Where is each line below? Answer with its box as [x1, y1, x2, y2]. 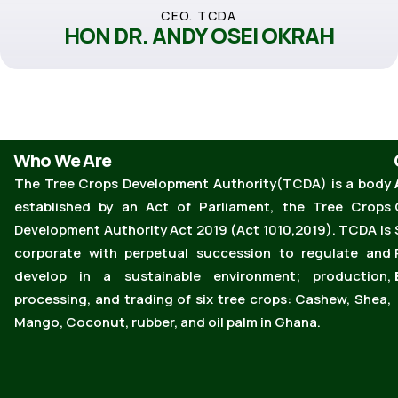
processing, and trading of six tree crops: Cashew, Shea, [14, 290, 391, 308]
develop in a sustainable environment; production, [14, 267, 391, 285]
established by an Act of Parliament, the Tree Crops [14, 197, 391, 216]
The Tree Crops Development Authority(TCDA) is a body [14, 174, 391, 193]
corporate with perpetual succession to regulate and [14, 243, 391, 262]
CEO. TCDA [161, 7, 237, 24]
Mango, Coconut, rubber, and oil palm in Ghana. [14, 313, 321, 331]
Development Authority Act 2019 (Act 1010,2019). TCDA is [14, 220, 391, 239]
